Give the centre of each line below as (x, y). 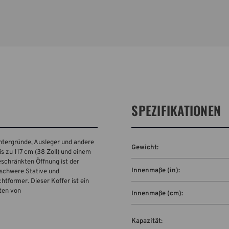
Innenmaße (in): (156, 170)
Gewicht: (145, 147)
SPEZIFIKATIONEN (176, 110)
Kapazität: (147, 222)
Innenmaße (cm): (157, 193)
